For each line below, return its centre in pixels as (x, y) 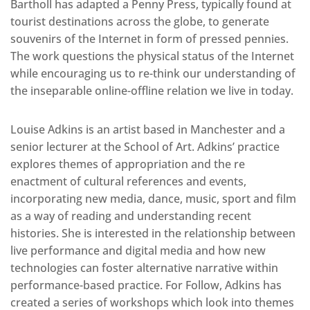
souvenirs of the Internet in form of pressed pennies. (149, 38)
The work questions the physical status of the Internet (152, 56)
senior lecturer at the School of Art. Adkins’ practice (145, 146)
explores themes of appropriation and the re (128, 164)
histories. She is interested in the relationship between (153, 233)
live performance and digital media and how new (138, 250)
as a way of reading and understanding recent (131, 216)
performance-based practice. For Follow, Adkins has (146, 285)
